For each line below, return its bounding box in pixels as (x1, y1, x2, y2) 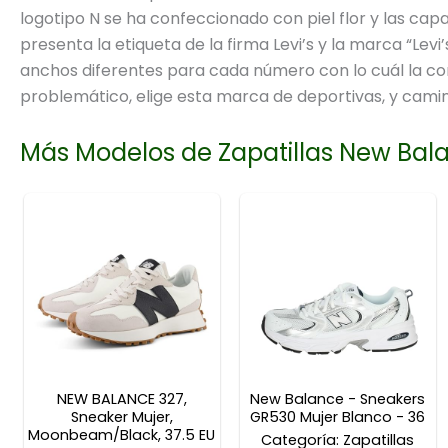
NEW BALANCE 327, (56, 388, 187, 409)
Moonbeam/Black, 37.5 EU (28, 424, 216, 445)
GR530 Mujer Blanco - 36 (250, 406, 426, 427)
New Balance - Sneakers (250, 388, 426, 409)
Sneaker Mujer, (70, 406, 173, 427)
